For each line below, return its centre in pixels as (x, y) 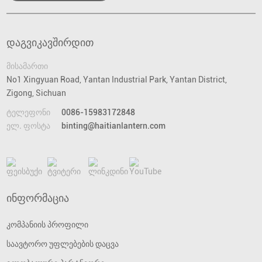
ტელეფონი (29, 113)
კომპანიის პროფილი (48, 225)
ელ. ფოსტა (29, 126)
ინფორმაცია (38, 198)
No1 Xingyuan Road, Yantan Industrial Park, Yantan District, (117, 80)
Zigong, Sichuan (37, 93)
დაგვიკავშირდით (50, 43)
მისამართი (27, 66)
